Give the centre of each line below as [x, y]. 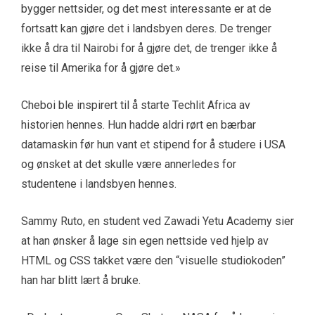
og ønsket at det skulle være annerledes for [129, 165]
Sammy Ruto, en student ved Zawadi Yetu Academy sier [157, 221]
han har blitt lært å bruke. [81, 281]
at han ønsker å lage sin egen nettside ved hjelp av [145, 241]
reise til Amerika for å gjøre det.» [101, 68]
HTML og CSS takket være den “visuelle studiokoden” [153, 261]
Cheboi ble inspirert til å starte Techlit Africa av [136, 105]
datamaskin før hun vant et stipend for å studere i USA [153, 145]
